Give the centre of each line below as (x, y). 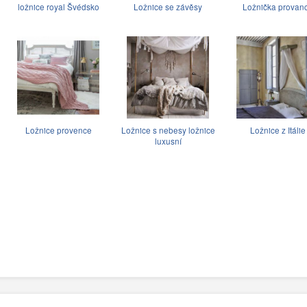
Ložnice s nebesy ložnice (168, 130)
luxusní (168, 141)
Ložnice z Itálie (278, 130)
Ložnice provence (58, 130)
